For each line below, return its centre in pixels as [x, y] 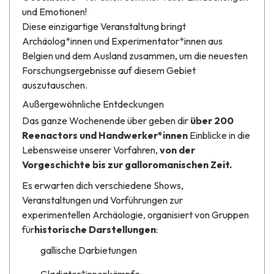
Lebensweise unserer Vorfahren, [91, 150]
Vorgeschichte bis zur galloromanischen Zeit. [127, 165]
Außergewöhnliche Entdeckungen [93, 104]
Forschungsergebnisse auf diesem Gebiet [109, 71]
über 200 [212, 121]
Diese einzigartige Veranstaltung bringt [104, 27]
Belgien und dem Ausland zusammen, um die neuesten [135, 56]
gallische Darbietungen [89, 250]
